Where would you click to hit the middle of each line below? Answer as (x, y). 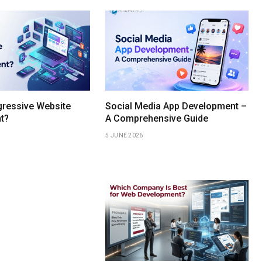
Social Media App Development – (176, 106)
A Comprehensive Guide (157, 119)
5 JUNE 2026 (124, 136)
